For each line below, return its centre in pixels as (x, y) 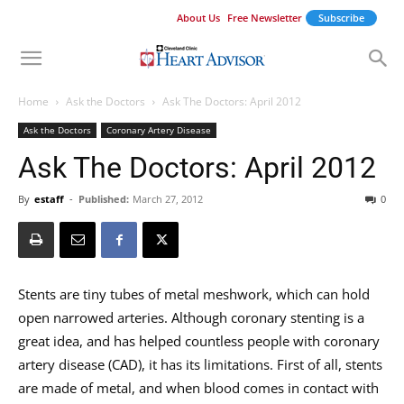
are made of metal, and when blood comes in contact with (198, 388)
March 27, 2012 (168, 199)
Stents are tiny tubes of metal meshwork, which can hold (194, 294)
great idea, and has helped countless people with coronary (199, 341)
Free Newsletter (265, 18)
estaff (49, 199)
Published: (104, 199)
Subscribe (341, 18)
